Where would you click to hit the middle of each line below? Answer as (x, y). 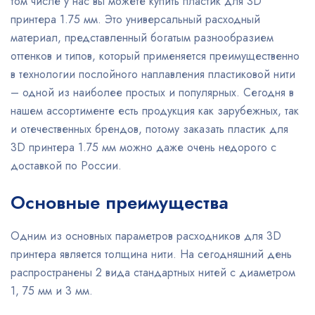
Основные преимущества (120, 202)
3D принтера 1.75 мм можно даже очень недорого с (143, 147)
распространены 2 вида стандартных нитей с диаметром (153, 272)
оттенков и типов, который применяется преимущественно (155, 56)
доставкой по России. (66, 166)
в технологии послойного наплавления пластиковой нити (153, 74)
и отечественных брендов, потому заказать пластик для (149, 129)
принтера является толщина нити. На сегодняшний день (151, 254)
